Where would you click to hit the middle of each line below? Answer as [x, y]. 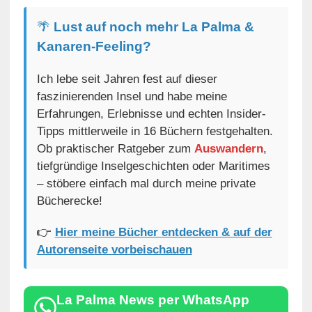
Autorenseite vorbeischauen [114, 249]
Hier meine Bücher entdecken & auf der [163, 232]
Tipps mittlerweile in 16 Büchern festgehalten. [155, 131]
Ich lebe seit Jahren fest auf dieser [127, 79]
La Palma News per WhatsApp [153, 299]
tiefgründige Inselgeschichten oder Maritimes [153, 166]
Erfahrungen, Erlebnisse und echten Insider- [151, 114]
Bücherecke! [69, 201]
